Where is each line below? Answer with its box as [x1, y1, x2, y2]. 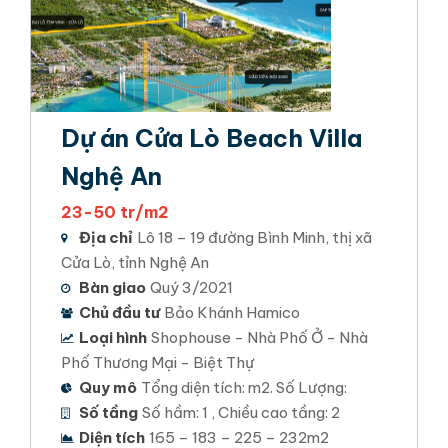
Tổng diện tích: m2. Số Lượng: [141, 378, 347, 397]
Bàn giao [79, 278, 146, 297]
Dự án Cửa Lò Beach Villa [61, 123, 362, 153]
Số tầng [79, 403, 138, 422]
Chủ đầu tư [79, 303, 160, 322]
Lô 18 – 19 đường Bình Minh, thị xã [137, 228, 372, 247]
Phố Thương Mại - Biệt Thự [61, 353, 254, 372]
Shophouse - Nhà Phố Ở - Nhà [151, 328, 368, 347]
